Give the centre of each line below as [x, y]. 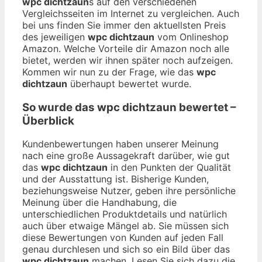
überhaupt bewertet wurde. [129, 83]
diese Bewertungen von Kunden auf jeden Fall [123, 238]
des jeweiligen [55, 37]
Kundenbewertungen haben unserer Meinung [120, 144]
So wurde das [60, 107]
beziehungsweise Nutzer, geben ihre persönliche [129, 191]
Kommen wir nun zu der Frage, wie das [109, 72]
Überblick [48, 120]
